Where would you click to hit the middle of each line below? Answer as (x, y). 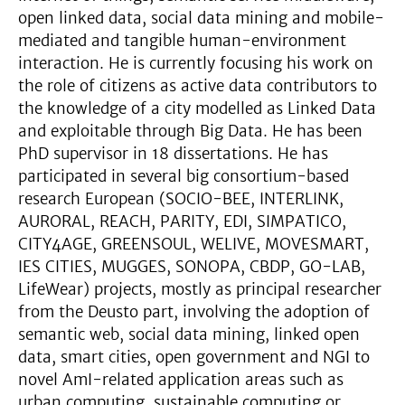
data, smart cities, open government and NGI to (194, 357)
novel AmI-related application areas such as (181, 379)
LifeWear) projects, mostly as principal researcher (200, 289)
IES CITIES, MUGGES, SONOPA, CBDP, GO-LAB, (192, 266)
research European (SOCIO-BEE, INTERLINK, (181, 198)
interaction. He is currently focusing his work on (196, 63)
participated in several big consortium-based (184, 176)
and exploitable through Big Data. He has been (190, 131)
